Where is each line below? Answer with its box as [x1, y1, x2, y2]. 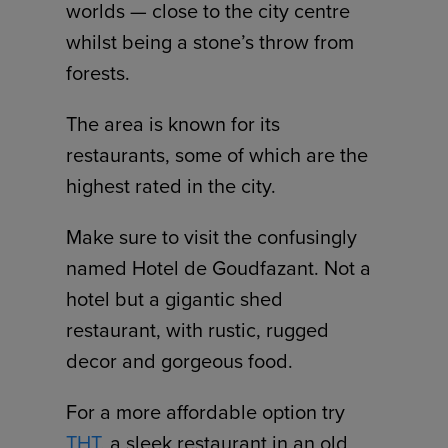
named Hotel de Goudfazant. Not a [66, 253, 372, 284]
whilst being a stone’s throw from [66, 27, 355, 58]
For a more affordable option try [66, 397, 346, 428]
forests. [66, 58, 131, 89]
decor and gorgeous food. [66, 346, 294, 377]
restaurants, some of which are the [66, 140, 369, 171]
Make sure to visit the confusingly [66, 222, 358, 253]
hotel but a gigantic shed [66, 284, 284, 315]
